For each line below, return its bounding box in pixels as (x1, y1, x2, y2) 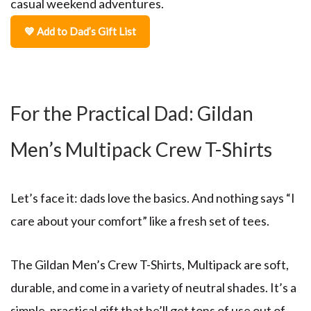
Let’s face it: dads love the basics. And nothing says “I (10, 190, 295, 206)
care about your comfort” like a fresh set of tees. (10, 213, 269, 229)
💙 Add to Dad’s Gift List (24, 25, 136, 38)
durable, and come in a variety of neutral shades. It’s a (10, 279, 296, 295)
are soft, (242, 256, 289, 272)
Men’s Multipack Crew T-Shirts (10, 137, 272, 162)
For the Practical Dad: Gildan (10, 101, 253, 126)
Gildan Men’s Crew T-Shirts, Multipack (35, 256, 242, 272)
